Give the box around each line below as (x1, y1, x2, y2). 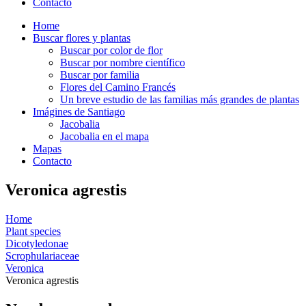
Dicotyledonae (5, 237, 68, 249)
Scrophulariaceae (5, 249, 79, 262)
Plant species (5, 225, 61, 237)
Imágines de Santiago (33, 106, 125, 117)
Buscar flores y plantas (33, 32, 130, 44)
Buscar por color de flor (60, 44, 163, 56)
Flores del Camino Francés (60, 81, 176, 93)
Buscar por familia (60, 69, 139, 81)
